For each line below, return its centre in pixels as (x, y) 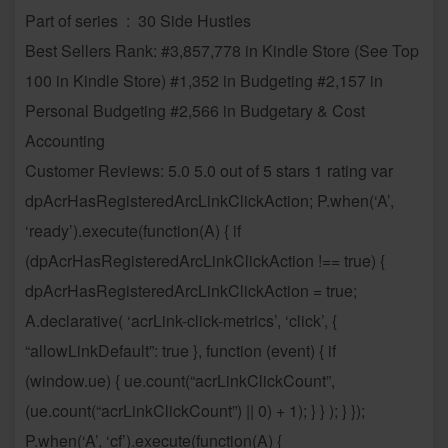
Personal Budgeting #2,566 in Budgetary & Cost (195, 110)
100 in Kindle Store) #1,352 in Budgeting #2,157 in (204, 80)
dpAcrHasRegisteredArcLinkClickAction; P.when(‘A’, (209, 200)
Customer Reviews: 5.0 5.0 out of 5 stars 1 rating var (209, 170)
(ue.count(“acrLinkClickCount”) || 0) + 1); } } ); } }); (195, 410)
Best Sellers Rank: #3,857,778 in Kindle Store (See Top (222, 50)
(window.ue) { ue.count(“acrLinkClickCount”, (180, 380)
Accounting (65, 140)
